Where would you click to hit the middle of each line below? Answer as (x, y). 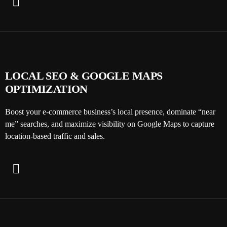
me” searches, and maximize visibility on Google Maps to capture (110, 124)
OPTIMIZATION (46, 89)
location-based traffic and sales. (55, 136)
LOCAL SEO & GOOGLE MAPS (84, 76)
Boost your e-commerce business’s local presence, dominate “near (110, 112)
